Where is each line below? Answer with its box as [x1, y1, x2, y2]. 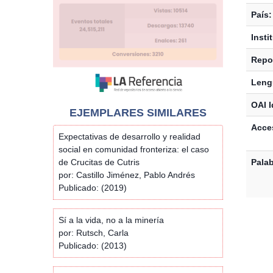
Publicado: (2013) [58, 240, 127, 250]
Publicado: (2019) [58, 182, 127, 193]
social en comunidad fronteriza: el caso [58, 144, 209, 154]
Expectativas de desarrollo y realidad [58, 131, 200, 141]
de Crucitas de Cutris [58, 157, 140, 167]
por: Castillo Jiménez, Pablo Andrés [58, 169, 195, 180]
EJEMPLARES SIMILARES [69, 106, 207, 119]
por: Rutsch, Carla [58, 227, 129, 238]
